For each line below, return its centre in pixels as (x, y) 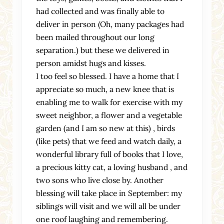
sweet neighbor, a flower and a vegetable (109, 115)
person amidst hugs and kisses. (91, 63)
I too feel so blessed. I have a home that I (108, 76)
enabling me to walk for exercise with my (109, 102)
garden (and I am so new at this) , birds (106, 128)
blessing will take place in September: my (109, 193)
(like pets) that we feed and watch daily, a (109, 141)
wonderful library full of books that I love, (110, 154)
